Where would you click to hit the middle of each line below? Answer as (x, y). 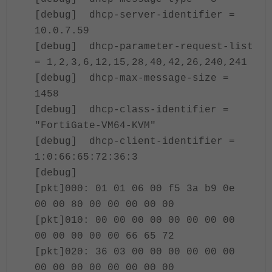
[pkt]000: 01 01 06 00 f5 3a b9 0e (138, 189)
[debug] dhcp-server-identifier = (135, 15)
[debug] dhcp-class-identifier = (132, 110)
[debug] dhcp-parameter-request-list (144, 47)
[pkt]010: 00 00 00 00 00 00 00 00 (138, 220)
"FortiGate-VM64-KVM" (95, 126)
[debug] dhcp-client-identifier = (135, 141)
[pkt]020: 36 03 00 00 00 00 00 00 (138, 252)
